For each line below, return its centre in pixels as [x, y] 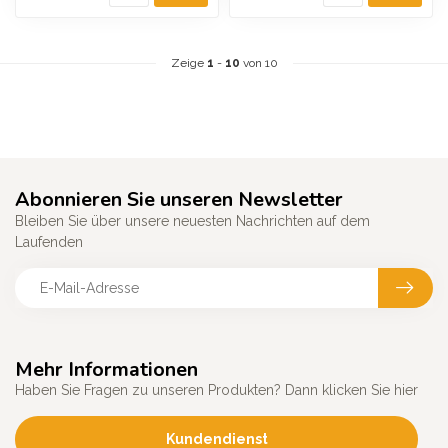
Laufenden [49, 241]
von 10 [258, 62]
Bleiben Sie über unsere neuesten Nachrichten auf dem [192, 220]
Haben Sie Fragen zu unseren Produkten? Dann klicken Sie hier [216, 389]
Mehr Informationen [106, 369]
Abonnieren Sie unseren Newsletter [179, 199]
